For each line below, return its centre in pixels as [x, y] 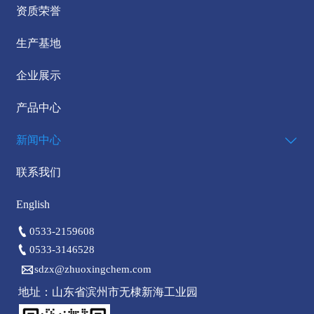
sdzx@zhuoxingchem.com [93, 269]
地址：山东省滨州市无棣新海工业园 [108, 292]
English [33, 205]
